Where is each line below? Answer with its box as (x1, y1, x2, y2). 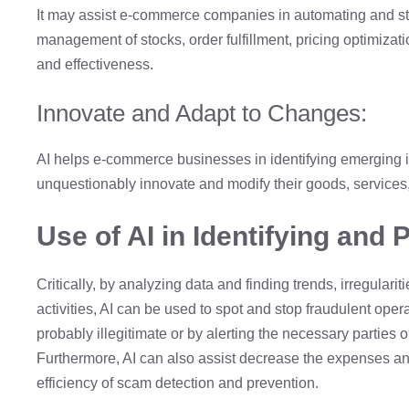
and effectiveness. (37, 56, 153, 72)
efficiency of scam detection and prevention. (37, 374, 319, 391)
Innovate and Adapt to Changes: (37, 99, 367, 127)
